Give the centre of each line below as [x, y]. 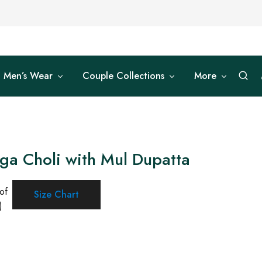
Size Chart [56, 194]
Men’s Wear [28, 76]
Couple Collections [123, 76]
